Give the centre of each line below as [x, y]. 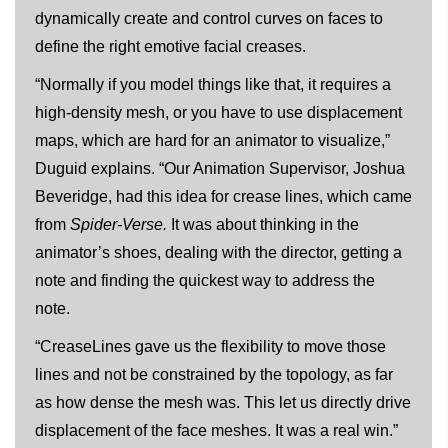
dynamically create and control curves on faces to [209, 19]
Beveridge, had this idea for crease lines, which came [223, 197]
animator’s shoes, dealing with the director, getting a [218, 253]
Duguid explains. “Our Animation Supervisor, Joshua [220, 169]
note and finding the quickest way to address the [205, 281]
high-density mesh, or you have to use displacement [218, 113]
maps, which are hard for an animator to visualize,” [212, 141]
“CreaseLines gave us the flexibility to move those [210, 347]
